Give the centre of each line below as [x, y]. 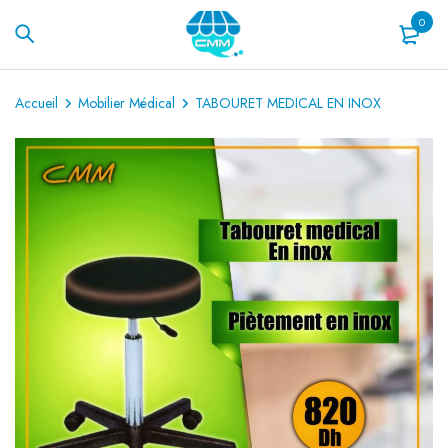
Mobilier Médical [126, 103]
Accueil [36, 103]
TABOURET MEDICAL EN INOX [288, 103]
